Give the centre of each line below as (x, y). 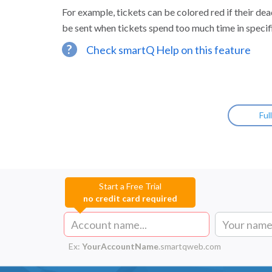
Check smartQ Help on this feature (168, 50)
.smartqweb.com (190, 246)
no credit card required (130, 198)
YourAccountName (120, 246)
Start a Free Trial (130, 186)
